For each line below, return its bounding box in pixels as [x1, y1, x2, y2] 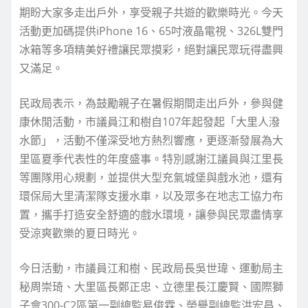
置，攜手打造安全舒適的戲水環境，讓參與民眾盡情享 [19, 207, 283, 223]
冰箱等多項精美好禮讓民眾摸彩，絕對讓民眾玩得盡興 [19, 42, 283, 58]
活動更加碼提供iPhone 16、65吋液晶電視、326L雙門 [19, 23, 283, 39]
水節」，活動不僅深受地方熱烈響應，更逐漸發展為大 [19, 133, 283, 148]
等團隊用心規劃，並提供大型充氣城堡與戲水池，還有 [19, 170, 283, 186]
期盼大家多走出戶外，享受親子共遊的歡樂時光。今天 [19, 5, 283, 21]
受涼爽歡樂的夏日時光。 [19, 225, 140, 241]
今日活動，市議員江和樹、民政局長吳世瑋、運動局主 [19, 261, 283, 276]
